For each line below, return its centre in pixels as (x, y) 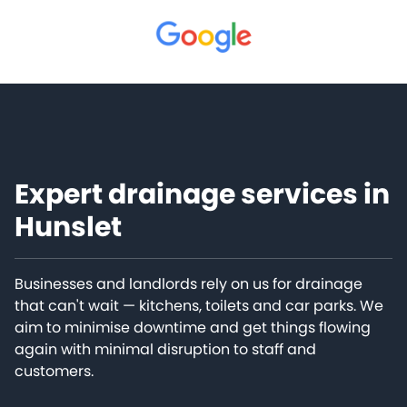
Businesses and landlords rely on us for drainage (189, 283)
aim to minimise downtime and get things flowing (193, 327)
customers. (54, 371)
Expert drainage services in (202, 194)
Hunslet (68, 227)
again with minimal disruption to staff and (165, 349)
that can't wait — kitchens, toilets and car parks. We (199, 305)
